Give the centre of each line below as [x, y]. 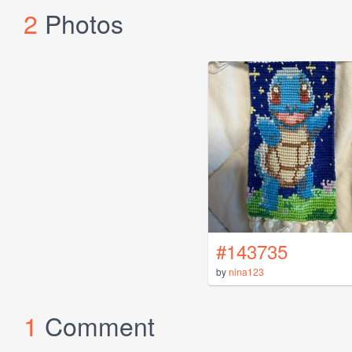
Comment [100, 326]
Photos [84, 23]
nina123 [246, 272]
